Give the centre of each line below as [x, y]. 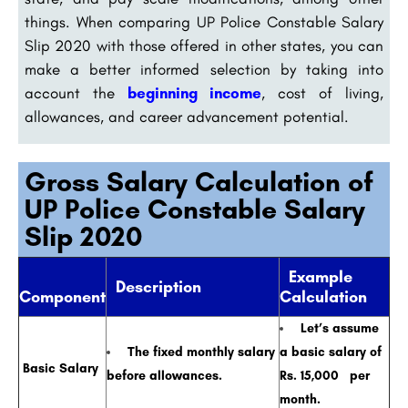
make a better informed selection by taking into [204, 70]
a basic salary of [331, 352]
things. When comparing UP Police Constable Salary [204, 22]
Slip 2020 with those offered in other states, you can [204, 46]
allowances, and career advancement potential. [187, 117]
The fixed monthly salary [199, 352]
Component [62, 297]
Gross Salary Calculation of [199, 182]
